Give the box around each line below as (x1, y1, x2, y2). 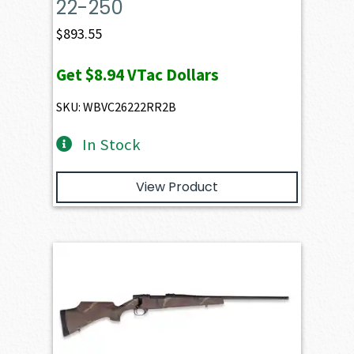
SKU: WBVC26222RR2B (56, 98, 177, 115)
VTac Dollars (124, 63, 220, 85)
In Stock (81, 134, 141, 155)
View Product (136, 177, 218, 196)
